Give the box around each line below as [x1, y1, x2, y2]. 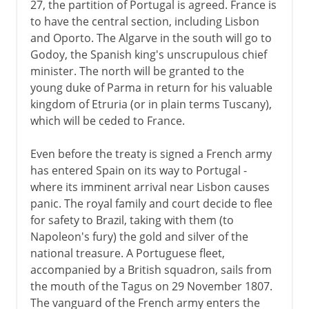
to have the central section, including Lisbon [30, 13, 259, 29]
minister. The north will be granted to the [30, 63, 244, 79]
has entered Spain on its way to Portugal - [30, 162, 247, 178]
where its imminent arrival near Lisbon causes [30, 179, 270, 195]
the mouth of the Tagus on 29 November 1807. [30, 278, 272, 294]
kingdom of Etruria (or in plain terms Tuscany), [30, 96, 272, 112]
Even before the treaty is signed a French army [30, 146, 272, 161]
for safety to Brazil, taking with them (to [30, 212, 234, 228]
